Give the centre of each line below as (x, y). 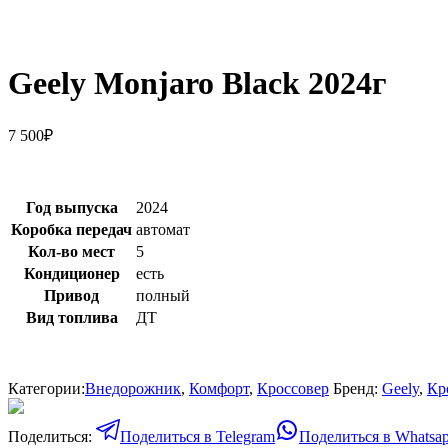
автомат (163, 229)
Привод (71, 295)
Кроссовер (293, 388)
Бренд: (357, 388)
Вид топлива (71, 317)
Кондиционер (71, 273)
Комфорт (219, 388)
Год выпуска (71, 207)
